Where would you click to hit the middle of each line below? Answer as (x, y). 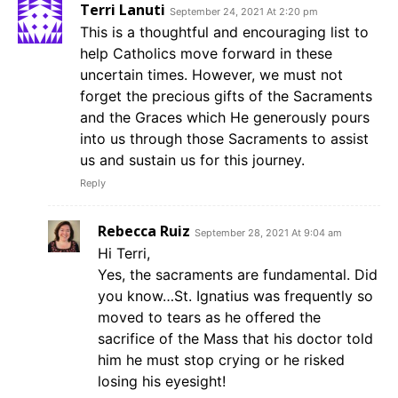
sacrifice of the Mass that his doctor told (235, 339)
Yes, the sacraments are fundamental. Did (238, 275)
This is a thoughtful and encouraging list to (224, 32)
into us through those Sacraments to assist (224, 139)
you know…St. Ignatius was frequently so (235, 296)
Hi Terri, (124, 254)
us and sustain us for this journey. (192, 160)
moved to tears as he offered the (209, 318)
